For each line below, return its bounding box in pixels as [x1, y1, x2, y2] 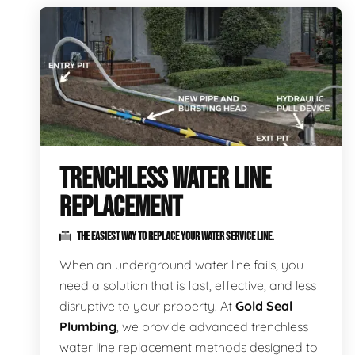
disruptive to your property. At [59, 298, 235, 314]
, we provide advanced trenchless [116, 319, 308, 334]
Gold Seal [235, 298, 292, 314]
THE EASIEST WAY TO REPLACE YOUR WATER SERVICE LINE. [75, 230, 274, 243]
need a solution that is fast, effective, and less [59, 277, 316, 293]
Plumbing [59, 319, 116, 334]
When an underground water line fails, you [59, 257, 303, 273]
